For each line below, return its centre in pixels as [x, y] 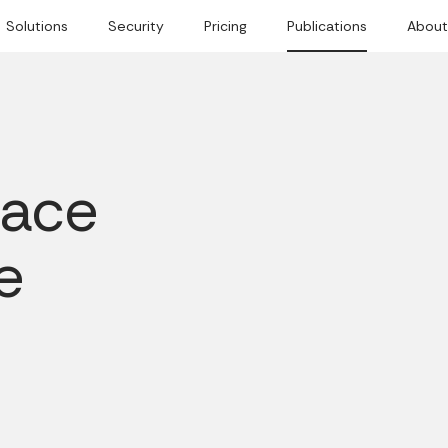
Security [135, 26]
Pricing [225, 26]
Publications [326, 26]
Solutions [36, 26]
